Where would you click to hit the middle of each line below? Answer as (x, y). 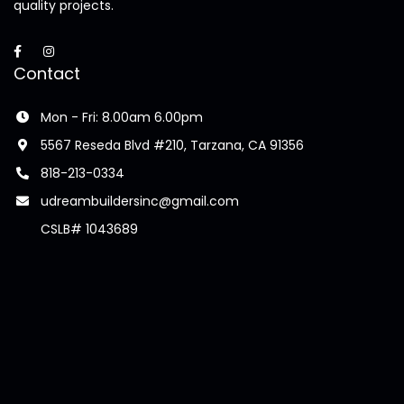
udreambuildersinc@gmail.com (140, 201)
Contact (47, 73)
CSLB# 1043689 (89, 229)
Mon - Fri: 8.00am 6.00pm (122, 117)
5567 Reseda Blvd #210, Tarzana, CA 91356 (172, 145)
